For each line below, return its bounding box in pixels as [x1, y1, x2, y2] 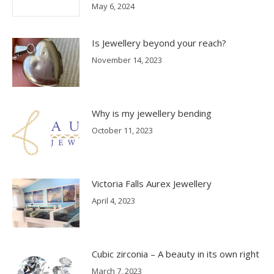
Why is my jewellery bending [92, 107, 212, 120]
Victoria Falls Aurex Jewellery [92, 177, 212, 190]
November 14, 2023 [92, 54, 162, 66]
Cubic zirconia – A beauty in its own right [92, 248, 259, 261]
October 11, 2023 [92, 125, 153, 136]
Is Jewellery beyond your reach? [92, 37, 226, 50]
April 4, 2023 [92, 195, 135, 207]
